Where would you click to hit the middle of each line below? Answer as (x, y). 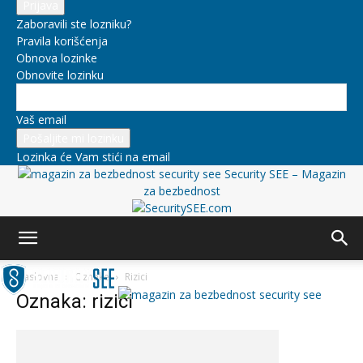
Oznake (92, 277)
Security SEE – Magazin (285, 174)
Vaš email (41, 120)
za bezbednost (181, 191)
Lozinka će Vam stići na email (93, 157)
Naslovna (38, 277)
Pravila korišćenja (62, 41)
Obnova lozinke (57, 58)
